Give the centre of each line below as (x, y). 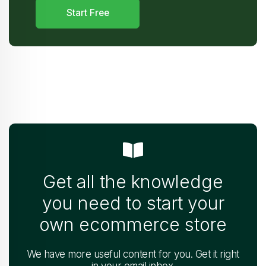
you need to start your (133, 203)
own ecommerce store (133, 224)
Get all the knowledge (133, 181)
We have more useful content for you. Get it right (133, 254)
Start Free (88, 13)
